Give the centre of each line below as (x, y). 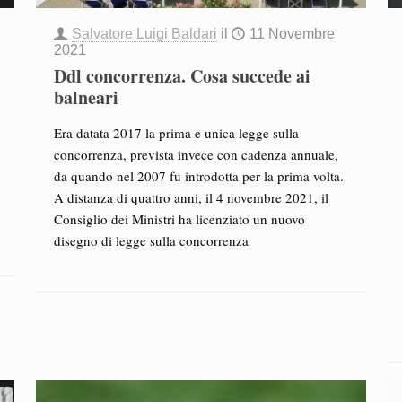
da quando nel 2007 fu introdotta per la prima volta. (198, 176)
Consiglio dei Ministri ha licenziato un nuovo (179, 219)
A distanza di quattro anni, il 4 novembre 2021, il (191, 197)
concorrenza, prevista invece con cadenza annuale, (196, 154)
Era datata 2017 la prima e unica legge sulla (176, 133)
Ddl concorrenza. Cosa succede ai (182, 76)
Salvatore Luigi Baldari (144, 34)
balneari (86, 97)
